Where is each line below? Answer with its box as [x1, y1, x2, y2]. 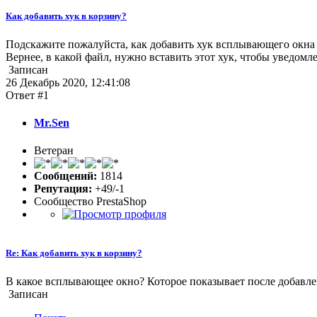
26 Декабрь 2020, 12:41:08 [6, 76, 130, 88]
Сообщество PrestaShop [34, 195, 146, 208]
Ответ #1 [6, 88, 49, 101]
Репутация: [34, 183, 92, 195]
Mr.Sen [34, 116, 69, 129]
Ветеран [34, 144, 74, 157]
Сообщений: [34, 170, 97, 183]
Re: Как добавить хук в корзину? [6, 248, 142, 259]
